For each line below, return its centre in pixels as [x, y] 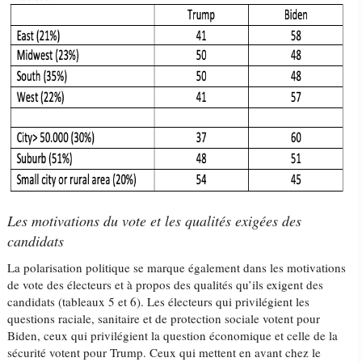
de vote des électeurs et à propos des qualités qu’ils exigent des [166, 284]
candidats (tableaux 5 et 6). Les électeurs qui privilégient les [159, 301]
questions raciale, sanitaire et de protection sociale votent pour [164, 318]
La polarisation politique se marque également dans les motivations [177, 267]
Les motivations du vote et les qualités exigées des [155, 221]
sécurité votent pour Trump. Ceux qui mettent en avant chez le [164, 352]
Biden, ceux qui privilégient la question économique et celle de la [173, 335]
